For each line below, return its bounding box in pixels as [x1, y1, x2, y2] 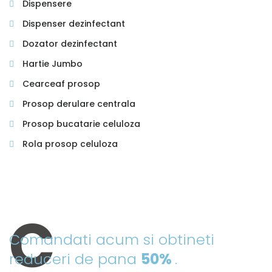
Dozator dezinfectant [20, 38, 117, 50]
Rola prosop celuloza [20, 138, 118, 151]
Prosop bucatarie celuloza [20, 118, 140, 131]
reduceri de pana [9, 249, 141, 270]
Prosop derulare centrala [20, 98, 135, 110]
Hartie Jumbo [20, 58, 83, 70]
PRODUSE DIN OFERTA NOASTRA [9, 214, 191, 226]
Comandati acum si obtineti [9, 229, 214, 250]
